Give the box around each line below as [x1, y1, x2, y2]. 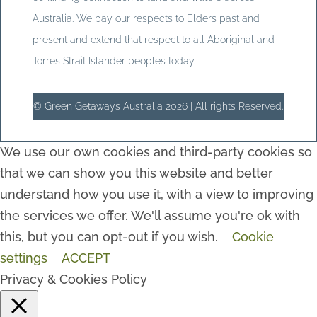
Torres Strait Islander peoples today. [32, 55, 195, 67]
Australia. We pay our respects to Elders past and [32, 13, 260, 25]
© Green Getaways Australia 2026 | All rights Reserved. [33, 100, 284, 113]
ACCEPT [62, 250, 110, 266]
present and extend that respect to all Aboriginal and [32, 34, 275, 46]
